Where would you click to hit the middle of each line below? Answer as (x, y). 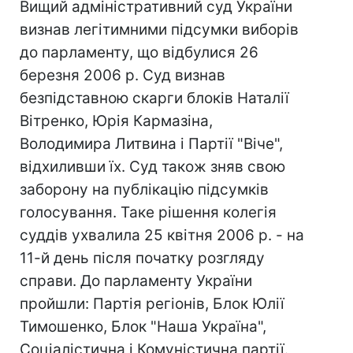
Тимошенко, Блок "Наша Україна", (143, 327)
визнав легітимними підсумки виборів (159, 30)
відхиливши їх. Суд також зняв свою (152, 167)
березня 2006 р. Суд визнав (123, 75)
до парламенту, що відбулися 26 (139, 52)
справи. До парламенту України (136, 281)
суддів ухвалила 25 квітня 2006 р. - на (162, 235)
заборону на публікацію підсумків (144, 190)
